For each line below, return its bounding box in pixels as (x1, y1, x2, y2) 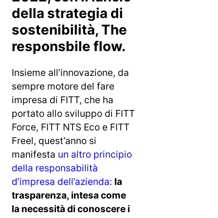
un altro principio (58, 148, 132, 160)
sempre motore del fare (12, 80, 114, 92)
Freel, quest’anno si (12, 134, 96, 146)
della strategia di (12, 4, 123, 21)
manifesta (12, 148, 58, 160)
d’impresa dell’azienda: (12, 175, 112, 187)
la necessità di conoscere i (12, 202, 130, 215)
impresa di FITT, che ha (12, 93, 113, 106)
